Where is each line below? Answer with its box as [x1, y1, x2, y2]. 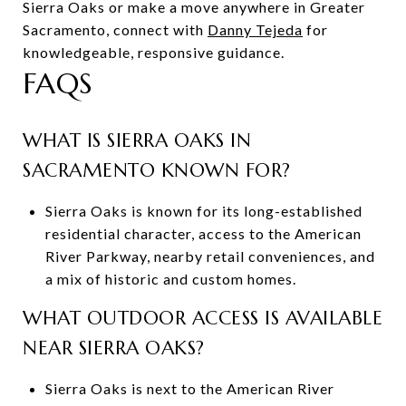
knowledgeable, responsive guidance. [23, 43, 285, 61]
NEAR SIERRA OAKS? [23, 335, 205, 360]
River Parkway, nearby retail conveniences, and [44, 246, 375, 265]
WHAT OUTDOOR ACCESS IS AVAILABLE [23, 305, 382, 330]
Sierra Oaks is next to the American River [44, 379, 334, 397]
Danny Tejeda [208, 20, 303, 38]
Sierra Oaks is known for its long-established [44, 201, 362, 219]
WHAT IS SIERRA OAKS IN [23, 128, 251, 152]
